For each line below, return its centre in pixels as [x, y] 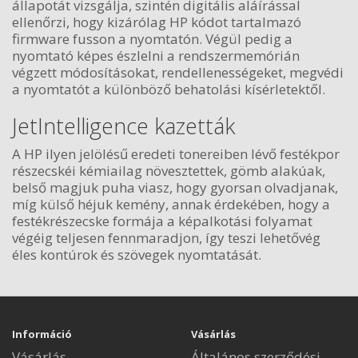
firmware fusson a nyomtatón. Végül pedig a [152, 38]
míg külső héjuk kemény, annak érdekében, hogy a [171, 204]
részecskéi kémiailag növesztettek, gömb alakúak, [169, 171]
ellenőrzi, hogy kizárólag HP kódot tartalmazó [157, 22]
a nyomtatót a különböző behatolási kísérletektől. [169, 89]
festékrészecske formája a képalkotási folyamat [162, 221]
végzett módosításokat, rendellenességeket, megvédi [178, 72]
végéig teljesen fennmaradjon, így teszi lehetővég [166, 238]
